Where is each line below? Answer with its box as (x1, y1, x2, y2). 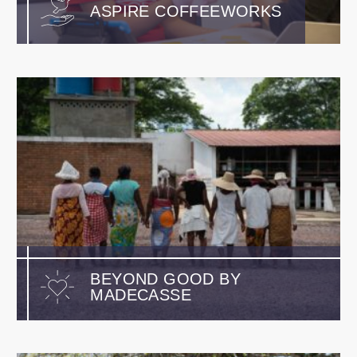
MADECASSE (90, 286, 191, 304)
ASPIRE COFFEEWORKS (90, 2, 282, 20)
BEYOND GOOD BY (90, 270, 241, 288)
